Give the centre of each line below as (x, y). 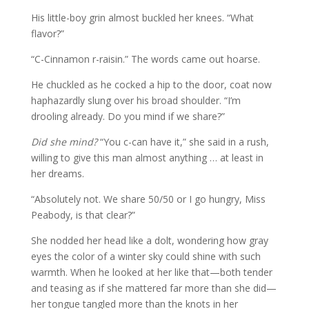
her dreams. (57, 173)
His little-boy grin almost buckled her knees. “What (142, 17)
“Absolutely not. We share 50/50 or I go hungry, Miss (148, 199)
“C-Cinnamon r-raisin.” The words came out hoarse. (145, 59)
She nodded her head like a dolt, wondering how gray (149, 240)
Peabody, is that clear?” (83, 215)
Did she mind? (64, 141)
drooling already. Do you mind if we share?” (128, 116)
